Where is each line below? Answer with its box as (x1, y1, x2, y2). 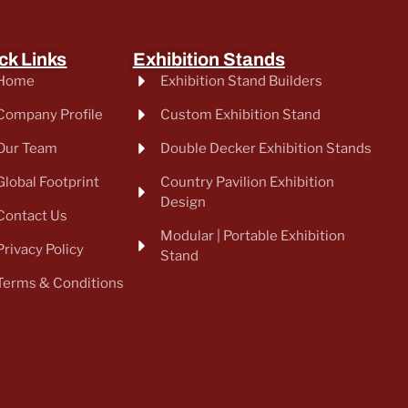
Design (159, 193, 206, 210)
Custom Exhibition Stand (159, 106, 321, 123)
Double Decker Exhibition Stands (159, 139, 372, 157)
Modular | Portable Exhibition (159, 227, 345, 244)
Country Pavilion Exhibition (159, 173, 334, 190)
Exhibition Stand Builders (159, 72, 322, 89)
